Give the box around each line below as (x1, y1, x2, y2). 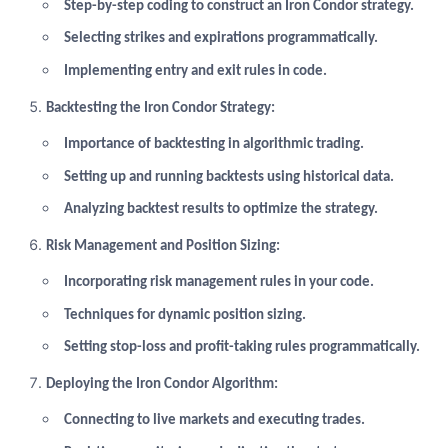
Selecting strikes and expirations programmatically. (63, 31, 378, 47)
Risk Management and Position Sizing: (45, 238, 280, 254)
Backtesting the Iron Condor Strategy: (45, 100, 275, 116)
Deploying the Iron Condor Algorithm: (45, 376, 278, 392)
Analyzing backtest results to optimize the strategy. (63, 202, 378, 218)
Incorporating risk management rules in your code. (63, 274, 374, 290)
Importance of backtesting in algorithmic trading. (63, 136, 364, 152)
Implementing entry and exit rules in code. (63, 64, 327, 80)
